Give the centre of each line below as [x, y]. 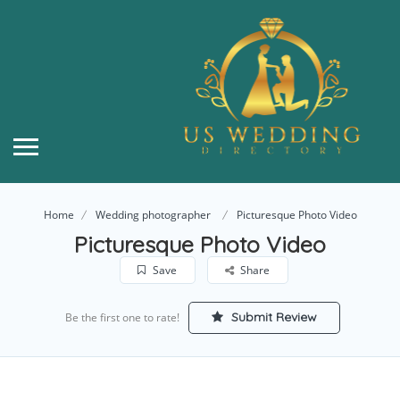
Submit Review [272, 317]
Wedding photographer [153, 214]
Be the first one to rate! [122, 317]
